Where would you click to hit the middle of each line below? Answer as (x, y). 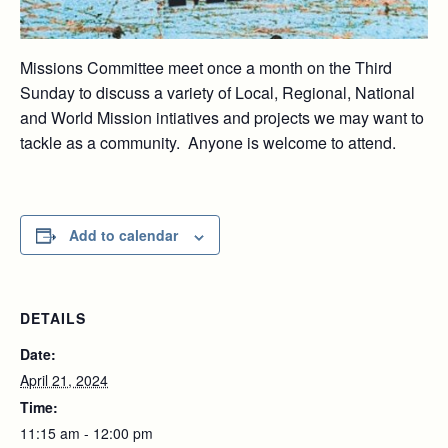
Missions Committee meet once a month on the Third (206, 68)
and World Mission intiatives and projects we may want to (222, 118)
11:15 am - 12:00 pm (86, 433)
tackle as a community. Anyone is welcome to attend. (208, 143)
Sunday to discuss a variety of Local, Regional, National (217, 93)
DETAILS (53, 318)
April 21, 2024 (64, 380)
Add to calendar (123, 235)
